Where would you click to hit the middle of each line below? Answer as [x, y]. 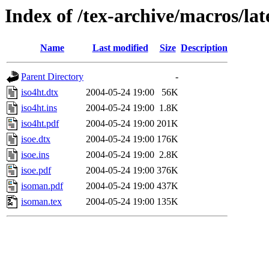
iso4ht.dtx [40, 92]
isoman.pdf [42, 186]
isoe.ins [35, 155]
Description [204, 48]
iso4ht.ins [39, 108]
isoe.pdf [36, 171]
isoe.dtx [36, 139]
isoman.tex [41, 202]
